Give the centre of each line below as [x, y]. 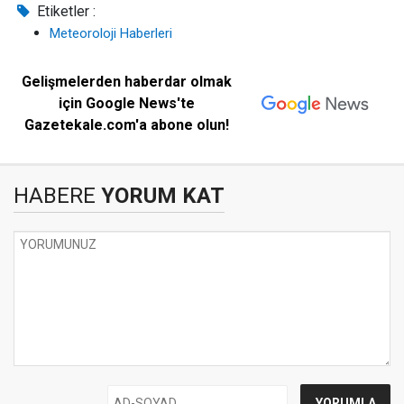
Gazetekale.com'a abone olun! [127, 125]
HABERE [55, 196]
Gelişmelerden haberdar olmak [127, 82]
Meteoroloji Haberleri [111, 33]
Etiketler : [65, 11]
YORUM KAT [160, 196]
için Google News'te [127, 103]
